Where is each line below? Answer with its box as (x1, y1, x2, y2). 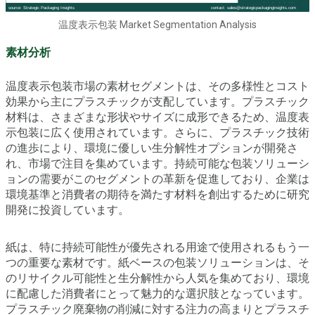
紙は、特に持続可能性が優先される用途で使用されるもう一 (6, 240, 309, 254)
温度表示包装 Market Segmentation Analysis (58, 18, 257, 30)
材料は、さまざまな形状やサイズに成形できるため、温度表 (6, 110, 309, 124)
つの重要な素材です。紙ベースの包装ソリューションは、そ (6, 255, 309, 269)
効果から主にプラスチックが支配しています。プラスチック (6, 94, 309, 108)
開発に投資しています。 (6, 202, 129, 217)
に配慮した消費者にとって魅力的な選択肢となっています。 (6, 286, 309, 300)
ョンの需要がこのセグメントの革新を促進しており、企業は (6, 172, 309, 186)
